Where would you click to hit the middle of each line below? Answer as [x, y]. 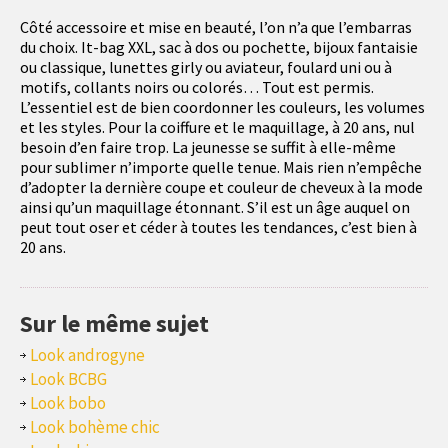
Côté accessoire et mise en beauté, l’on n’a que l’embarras [216, 27]
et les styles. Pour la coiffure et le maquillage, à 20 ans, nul [217, 127]
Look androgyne [87, 355]
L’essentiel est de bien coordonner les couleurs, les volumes [222, 107]
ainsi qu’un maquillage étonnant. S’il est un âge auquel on [215, 207]
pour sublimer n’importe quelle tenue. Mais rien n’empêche [221, 167]
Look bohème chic [95, 427]
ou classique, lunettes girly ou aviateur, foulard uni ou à [206, 67]
